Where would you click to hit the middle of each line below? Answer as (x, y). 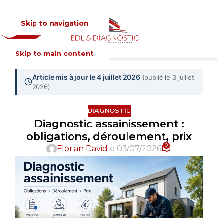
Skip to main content (54, 54)
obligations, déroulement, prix (109, 136)
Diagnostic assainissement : (109, 123)
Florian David (82, 149)
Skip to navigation (54, 23)
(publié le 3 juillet (168, 77)
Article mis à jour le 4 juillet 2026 (86, 77)
